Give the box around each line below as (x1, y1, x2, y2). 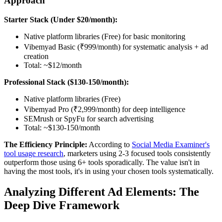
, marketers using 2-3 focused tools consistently (63, 149, 211, 158)
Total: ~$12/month (24, 60, 82, 69)
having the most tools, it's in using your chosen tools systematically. (4, 166, 214, 175)
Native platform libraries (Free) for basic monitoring (24, 32, 185, 41)
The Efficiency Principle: (4, 140, 87, 149)
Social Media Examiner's (132, 140, 210, 149)
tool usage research (4, 149, 63, 158)
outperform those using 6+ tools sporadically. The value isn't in (4, 158, 200, 166)
